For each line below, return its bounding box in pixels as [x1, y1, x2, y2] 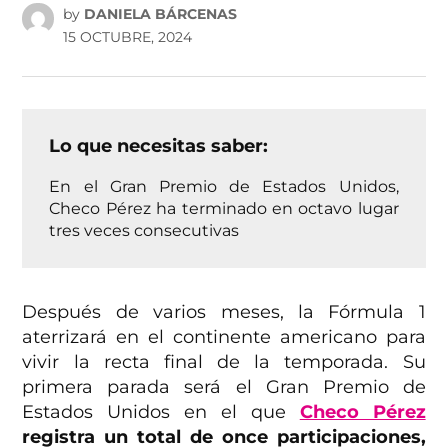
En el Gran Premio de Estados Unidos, [49, 175, 399, 196]
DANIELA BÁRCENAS [83, 4, 237, 23]
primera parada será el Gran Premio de [22, 375, 426, 398]
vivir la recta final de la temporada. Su [22, 350, 426, 373]
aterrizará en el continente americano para [22, 325, 426, 348]
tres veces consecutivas [49, 219, 240, 240]
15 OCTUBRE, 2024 [62, 27, 192, 46]
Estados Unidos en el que [22, 400, 300, 423]
